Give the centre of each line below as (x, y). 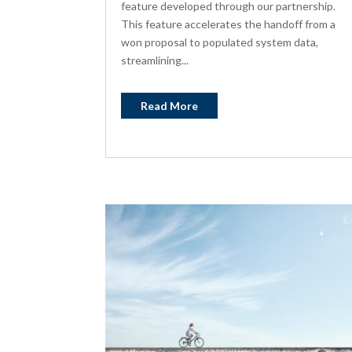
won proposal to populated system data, (220, 42)
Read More (170, 105)
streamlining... (155, 60)
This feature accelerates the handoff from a (229, 24)
